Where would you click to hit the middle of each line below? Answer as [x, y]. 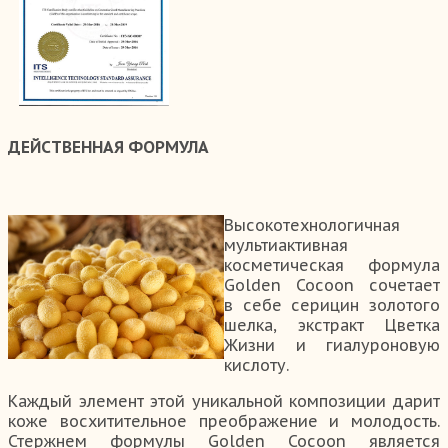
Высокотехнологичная [312, 225]
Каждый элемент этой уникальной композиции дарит [224, 401]
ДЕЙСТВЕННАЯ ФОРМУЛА [108, 147]
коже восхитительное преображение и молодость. [224, 421]
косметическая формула [332, 265]
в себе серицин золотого [332, 305]
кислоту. [256, 365]
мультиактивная [286, 245]
